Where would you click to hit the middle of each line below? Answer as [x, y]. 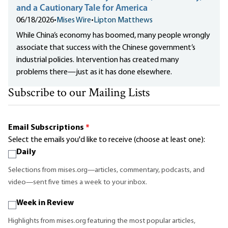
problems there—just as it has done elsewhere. [94, 73]
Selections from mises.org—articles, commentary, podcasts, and [106, 170]
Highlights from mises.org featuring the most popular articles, [102, 221]
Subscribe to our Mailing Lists [79, 94]
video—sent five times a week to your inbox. [78, 183]
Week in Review [45, 203]
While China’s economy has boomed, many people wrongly [113, 36]
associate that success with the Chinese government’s [106, 48]
